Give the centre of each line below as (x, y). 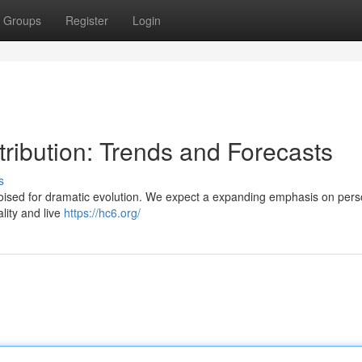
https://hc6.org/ (102, 213)
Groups (22, 20)
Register (87, 20)
